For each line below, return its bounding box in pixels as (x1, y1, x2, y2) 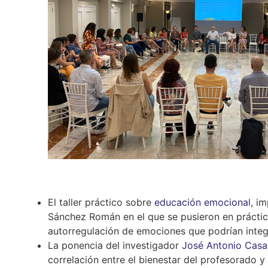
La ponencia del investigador (48, 239, 182, 252)
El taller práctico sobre (48, 196, 154, 209)
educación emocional (154, 196, 251, 209)
